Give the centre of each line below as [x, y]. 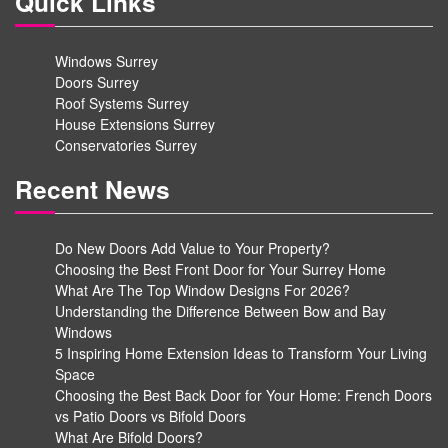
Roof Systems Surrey [122, 103]
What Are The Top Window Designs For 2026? [202, 290]
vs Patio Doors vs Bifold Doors [150, 416]
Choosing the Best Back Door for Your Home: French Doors [243, 395]
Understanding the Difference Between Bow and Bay [220, 311]
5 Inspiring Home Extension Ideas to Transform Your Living [241, 353]
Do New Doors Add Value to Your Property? [192, 248]
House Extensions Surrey [135, 124]
